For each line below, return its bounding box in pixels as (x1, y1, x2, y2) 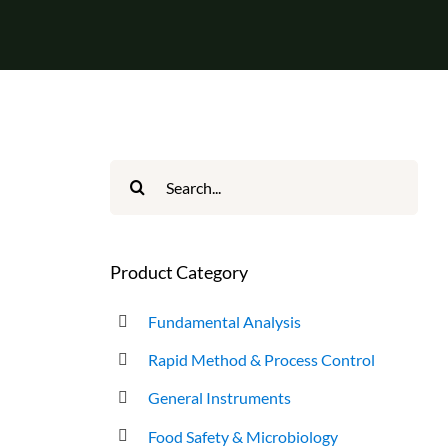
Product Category (109, 261, 248, 283)
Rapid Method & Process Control (148, 350, 376, 370)
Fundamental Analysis (148, 311, 302, 331)
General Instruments (148, 388, 292, 408)
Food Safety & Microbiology (148, 426, 339, 446)
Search (108, 163, 160, 184)
